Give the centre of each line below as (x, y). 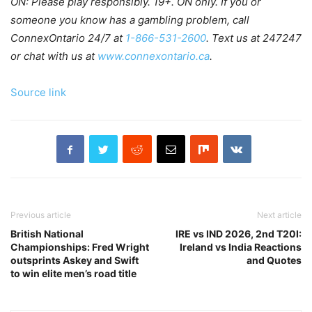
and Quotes (274, 260)
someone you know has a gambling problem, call (130, 20)
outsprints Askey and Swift (75, 260)
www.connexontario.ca (154, 56)
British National (47, 234)
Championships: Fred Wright (80, 247)
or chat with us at (54, 56)
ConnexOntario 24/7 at (68, 38)
